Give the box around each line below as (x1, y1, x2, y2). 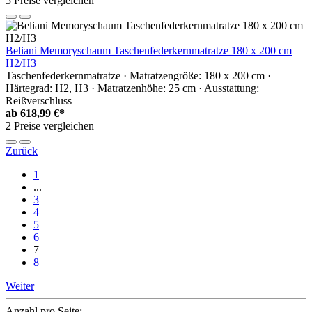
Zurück (6, 144, 38, 157)
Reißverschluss (6, 94, 72, 107)
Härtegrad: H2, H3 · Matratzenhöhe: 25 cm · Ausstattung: (6, 81, 259, 94)
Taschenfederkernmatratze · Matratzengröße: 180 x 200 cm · (6, 69, 271, 81)
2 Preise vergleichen (6, 119, 94, 132)
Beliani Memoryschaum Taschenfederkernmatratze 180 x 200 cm (6, 44, 292, 56)
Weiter (6, 279, 34, 292)
